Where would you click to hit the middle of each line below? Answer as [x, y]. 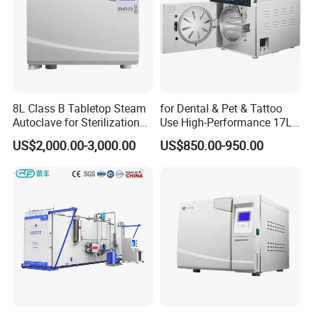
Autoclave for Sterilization [77, 122]
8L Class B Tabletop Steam [80, 108]
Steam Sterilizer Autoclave [224, 136]
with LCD [35, 136]
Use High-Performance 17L [226, 122]
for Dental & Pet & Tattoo [221, 108]
